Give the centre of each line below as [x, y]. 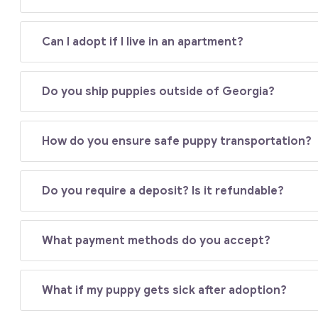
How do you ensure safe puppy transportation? [177, 141]
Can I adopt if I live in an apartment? [143, 42]
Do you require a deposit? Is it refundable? [163, 191]
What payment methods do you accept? [157, 240]
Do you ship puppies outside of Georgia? [159, 91]
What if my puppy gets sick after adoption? [165, 290]
